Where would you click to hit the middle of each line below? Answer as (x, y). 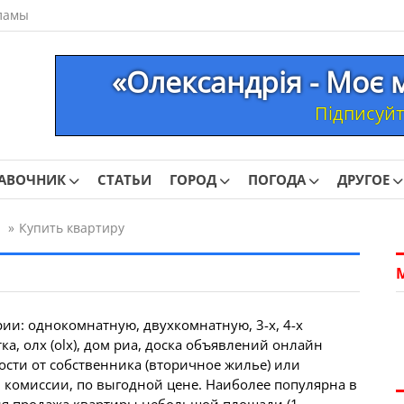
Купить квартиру (72, 228)
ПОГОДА (277, 179)
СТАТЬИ (124, 179)
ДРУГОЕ (363, 179)
